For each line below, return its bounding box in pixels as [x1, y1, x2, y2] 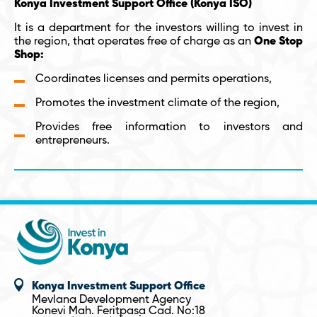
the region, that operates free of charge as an [14, 36, 254, 47]
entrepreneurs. [35, 135, 110, 146]
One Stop [254, 36, 303, 47]
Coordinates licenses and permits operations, [35, 74, 272, 85]
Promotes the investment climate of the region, [35, 98, 279, 109]
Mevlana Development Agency [32, 294, 191, 306]
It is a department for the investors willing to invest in [14, 23, 303, 34]
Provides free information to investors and [35, 122, 303, 133]
